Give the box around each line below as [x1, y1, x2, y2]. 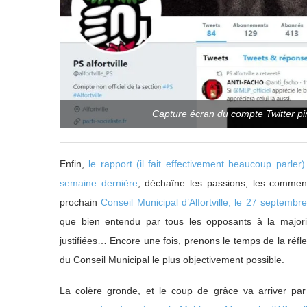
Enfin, [60, 158, 89, 170]
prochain [60, 197, 101, 208]
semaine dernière [60, 177, 138, 189]
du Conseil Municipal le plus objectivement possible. [60, 254, 287, 266]
